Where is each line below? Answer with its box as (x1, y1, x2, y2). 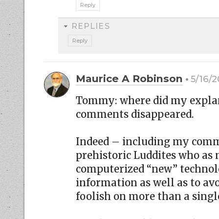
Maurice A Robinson (76, 72, 183, 85)
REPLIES (71, 21, 110, 31)
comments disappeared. (76, 108, 194, 121)
